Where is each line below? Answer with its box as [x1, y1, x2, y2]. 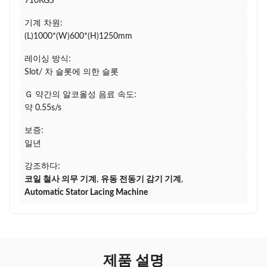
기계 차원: [24, 19, 63, 27]
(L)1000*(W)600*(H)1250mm [24, 32, 132, 41]
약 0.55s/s [24, 104, 61, 112]
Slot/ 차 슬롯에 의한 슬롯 [24, 68, 119, 76]
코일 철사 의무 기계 [24, 175, 97, 184]
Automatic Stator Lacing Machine [24, 188, 148, 197]
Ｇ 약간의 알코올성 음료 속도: [24, 91, 136, 99]
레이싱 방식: [24, 55, 71, 63]
